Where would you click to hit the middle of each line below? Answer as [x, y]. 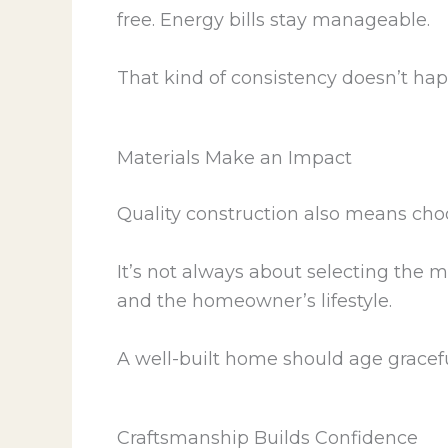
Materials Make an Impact [234, 157]
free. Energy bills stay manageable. [273, 20]
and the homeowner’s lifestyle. [254, 300]
